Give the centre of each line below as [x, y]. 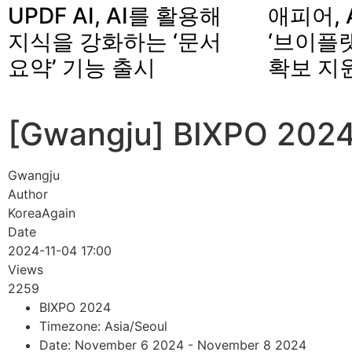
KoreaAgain [42, 213]
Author [28, 194]
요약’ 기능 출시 [82, 67]
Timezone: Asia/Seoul [103, 326]
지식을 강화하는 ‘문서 [115, 41]
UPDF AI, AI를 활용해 [115, 15]
